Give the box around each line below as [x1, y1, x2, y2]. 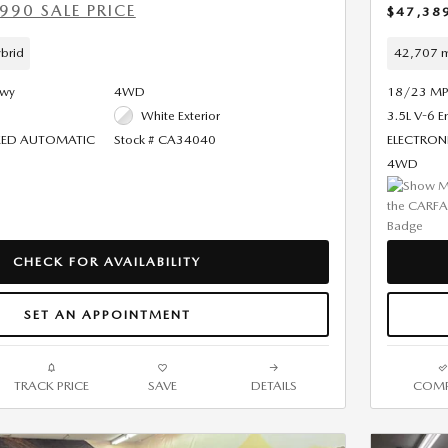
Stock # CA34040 [113, 131, 216, 147]
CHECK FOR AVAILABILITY [13, 254, 201, 270]
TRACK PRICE [14, 378, 89, 394]
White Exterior [141, 107, 220, 123]
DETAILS [250, 378, 297, 394]
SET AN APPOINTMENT [23, 306, 191, 322]
